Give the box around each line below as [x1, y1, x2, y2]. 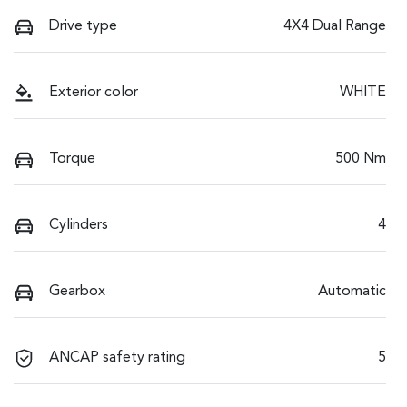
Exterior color [49, 84, 138, 100]
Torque [49, 151, 95, 166]
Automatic [318, 283, 386, 299]
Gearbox [49, 283, 105, 299]
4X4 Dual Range [283, 18, 386, 34]
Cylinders [49, 217, 108, 233]
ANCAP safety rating [49, 350, 185, 365]
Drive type [49, 18, 117, 34]
